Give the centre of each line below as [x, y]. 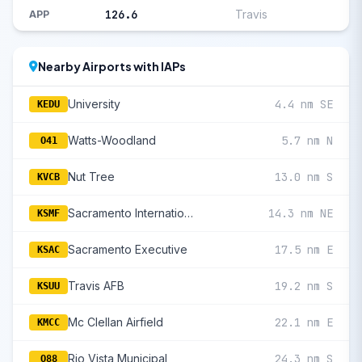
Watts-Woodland [112, 140]
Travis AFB [96, 286]
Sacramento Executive [128, 249]
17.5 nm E [304, 250]
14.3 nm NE [301, 213]
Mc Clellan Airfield [116, 322]
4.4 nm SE [304, 104]
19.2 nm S [304, 286]
